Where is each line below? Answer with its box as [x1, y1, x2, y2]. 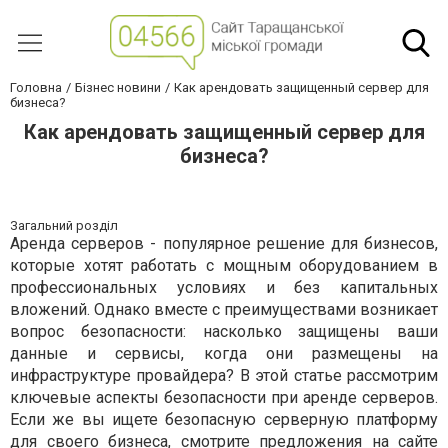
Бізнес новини [75, 80, 161, 95]
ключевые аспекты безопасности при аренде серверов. [10, 388, 438, 407]
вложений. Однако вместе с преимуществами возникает [10, 300, 438, 319]
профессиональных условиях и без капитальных [10, 278, 438, 297]
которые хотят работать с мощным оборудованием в [10, 256, 438, 275]
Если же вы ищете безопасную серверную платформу [10, 410, 438, 429]
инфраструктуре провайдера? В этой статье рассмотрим [10, 366, 438, 385]
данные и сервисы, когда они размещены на [10, 344, 438, 363]
